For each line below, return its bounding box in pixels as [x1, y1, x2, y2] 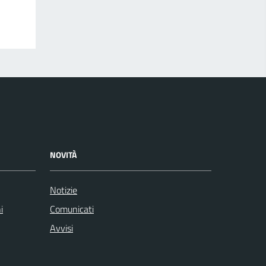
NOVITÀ [50, 148, 77, 161]
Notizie [50, 183, 77, 198]
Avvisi [50, 221, 73, 236]
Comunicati [50, 202, 94, 217]
